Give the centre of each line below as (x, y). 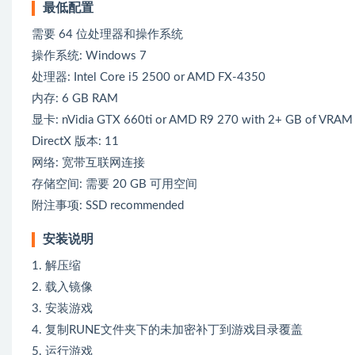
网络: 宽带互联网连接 (88, 162)
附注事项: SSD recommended (108, 205)
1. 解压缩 (56, 265)
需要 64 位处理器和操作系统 (107, 34)
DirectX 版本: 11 (75, 141)
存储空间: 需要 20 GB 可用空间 (115, 184)
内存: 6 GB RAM (75, 98)
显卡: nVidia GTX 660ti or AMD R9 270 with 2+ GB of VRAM (192, 120)
